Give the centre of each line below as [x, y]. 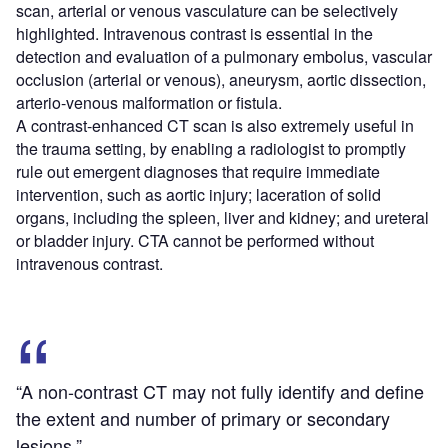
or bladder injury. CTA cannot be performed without [195, 241]
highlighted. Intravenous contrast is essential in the [194, 34]
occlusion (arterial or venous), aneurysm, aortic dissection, [221, 80]
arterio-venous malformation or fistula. [149, 103]
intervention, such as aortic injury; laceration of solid [198, 195]
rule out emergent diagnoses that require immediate [198, 172]
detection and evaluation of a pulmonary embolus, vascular [224, 57]
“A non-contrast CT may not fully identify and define [220, 391]
